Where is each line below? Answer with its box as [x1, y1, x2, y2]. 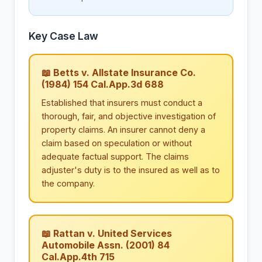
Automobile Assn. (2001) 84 [42, 239, 170, 251]
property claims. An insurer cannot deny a [42, 125, 205, 135]
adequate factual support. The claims [42, 151, 189, 162]
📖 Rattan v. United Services [42, 227, 172, 240]
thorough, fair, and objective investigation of [42, 111, 216, 122]
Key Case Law [29, 30, 98, 43]
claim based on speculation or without [42, 138, 192, 149]
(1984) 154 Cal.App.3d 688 [42, 78, 164, 91]
